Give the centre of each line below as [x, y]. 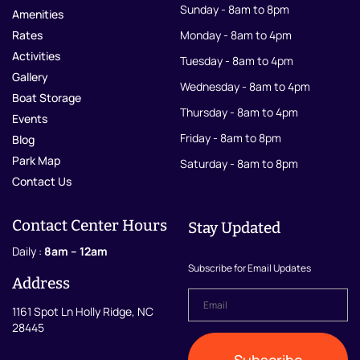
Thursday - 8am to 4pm [239, 112]
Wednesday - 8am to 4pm [245, 86]
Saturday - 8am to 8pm [239, 163]
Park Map [36, 160]
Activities [36, 55]
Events [30, 118]
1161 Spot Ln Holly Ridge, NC [83, 311]
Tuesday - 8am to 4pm [237, 60]
